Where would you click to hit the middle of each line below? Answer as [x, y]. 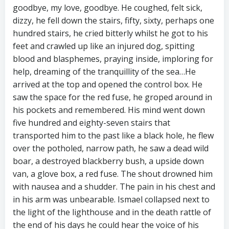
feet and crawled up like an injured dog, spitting [104, 46]
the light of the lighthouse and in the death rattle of [112, 212]
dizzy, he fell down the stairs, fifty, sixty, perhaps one [113, 21]
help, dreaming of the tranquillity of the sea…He [104, 72]
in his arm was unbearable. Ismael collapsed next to [111, 200]
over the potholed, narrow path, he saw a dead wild [111, 148]
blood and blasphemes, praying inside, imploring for [113, 59]
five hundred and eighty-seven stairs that [91, 123]
